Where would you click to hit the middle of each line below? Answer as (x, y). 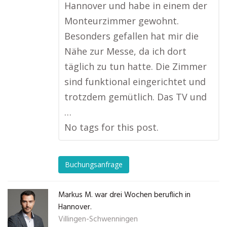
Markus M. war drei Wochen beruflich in (124, 195)
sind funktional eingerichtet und (135, 82)
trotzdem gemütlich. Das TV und (136, 97)
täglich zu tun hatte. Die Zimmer (136, 66)
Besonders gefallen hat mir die (131, 36)
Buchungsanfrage (94, 165)
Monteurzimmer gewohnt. (122, 21)
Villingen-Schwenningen (98, 219)
